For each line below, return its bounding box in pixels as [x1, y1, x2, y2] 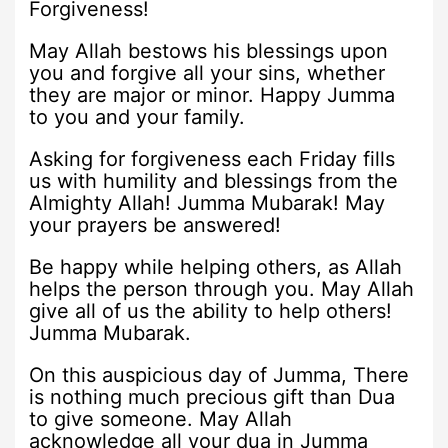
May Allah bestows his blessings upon [29, 38, 389, 63]
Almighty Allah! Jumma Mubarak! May [29, 190, 386, 215]
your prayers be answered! [29, 212, 282, 237]
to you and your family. [29, 104, 246, 129]
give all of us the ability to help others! [29, 298, 393, 323]
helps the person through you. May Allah [29, 276, 415, 301]
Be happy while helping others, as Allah [29, 254, 403, 279]
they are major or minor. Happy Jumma [29, 82, 396, 107]
